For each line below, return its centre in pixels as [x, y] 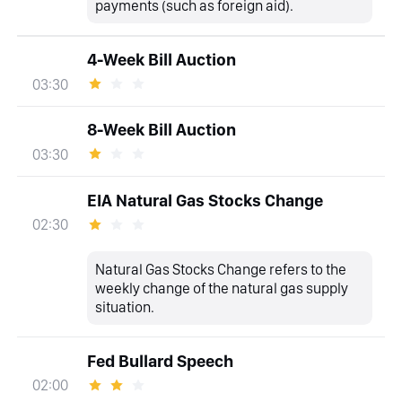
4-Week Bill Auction [161, 60]
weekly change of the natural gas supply [222, 288]
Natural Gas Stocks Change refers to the [221, 269]
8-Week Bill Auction [161, 130]
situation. [125, 306]
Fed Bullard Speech [160, 361]
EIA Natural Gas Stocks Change [205, 200]
